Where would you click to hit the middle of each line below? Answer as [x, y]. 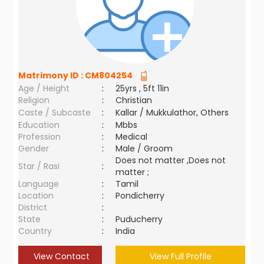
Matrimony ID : [52, 75]
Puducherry [139, 219]
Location [36, 196]
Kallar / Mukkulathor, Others [172, 113]
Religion [34, 100]
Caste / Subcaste [55, 113]
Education [39, 125]
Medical [132, 137]
